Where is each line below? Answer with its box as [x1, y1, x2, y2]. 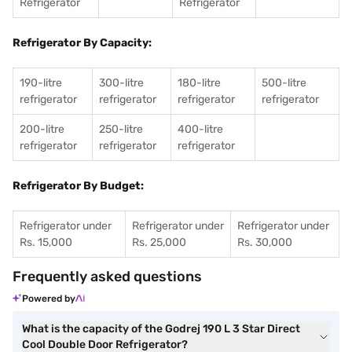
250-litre [99, 123, 143, 136]
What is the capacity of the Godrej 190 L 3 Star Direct [22, 322, 300, 335]
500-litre [262, 76, 306, 90]
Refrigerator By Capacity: [13, 36, 152, 49]
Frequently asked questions [13, 268, 202, 285]
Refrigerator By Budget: [13, 179, 144, 192]
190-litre [20, 76, 62, 90]
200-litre [20, 123, 64, 136]
